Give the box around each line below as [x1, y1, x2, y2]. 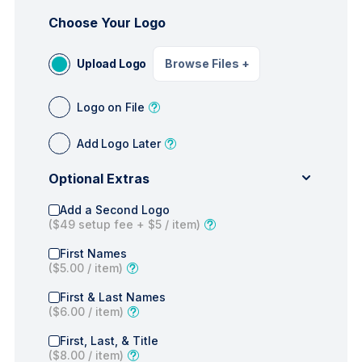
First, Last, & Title [60, 334, 158, 347]
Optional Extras [48, 170, 149, 187]
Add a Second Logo [60, 203, 170, 217]
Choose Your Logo [48, 15, 166, 31]
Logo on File [77, 99, 145, 114]
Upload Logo [77, 57, 147, 70]
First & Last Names [60, 290, 166, 304]
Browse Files [165, 57, 242, 70]
